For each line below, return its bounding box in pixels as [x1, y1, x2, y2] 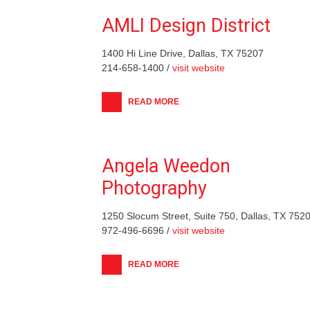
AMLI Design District [102, 14, 271, 37]
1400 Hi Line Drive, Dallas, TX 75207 [102, 47, 264, 59]
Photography [102, 176, 207, 199]
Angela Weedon [102, 154, 230, 177]
